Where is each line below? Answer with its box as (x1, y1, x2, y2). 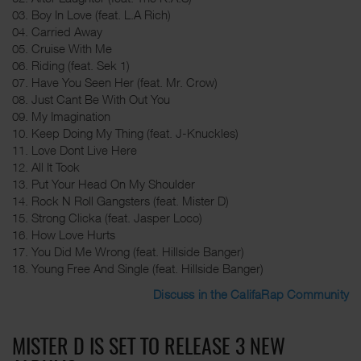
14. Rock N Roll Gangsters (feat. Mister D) (12, 193, 229, 208)
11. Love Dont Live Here (12, 143, 137, 157)
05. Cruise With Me (12, 41, 112, 56)
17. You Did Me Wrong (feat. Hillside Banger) (12, 244, 244, 259)
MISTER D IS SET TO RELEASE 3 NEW (12, 337, 285, 359)
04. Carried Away (12, 24, 102, 39)
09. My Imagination (12, 109, 110, 123)
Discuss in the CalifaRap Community (153, 286, 349, 301)
